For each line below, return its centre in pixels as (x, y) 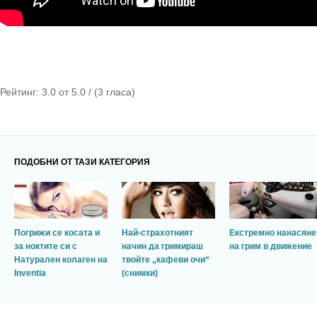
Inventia (30, 273)
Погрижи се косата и (57, 232)
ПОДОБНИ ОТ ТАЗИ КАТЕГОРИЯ (82, 162)
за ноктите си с (46, 246)
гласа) (119, 92)
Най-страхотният (157, 232)
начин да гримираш (162, 246)
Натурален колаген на (61, 259)
